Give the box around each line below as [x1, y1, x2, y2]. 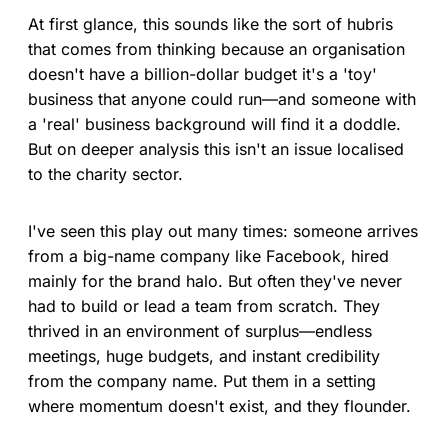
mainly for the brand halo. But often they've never [28, 271, 402, 292]
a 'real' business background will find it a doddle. [28, 114, 401, 135]
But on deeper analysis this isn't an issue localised [28, 139, 404, 160]
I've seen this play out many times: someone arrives [28, 221, 418, 242]
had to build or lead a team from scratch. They [28, 296, 380, 317]
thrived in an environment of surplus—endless [28, 321, 372, 342]
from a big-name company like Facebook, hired [28, 246, 389, 267]
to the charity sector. [28, 164, 183, 185]
